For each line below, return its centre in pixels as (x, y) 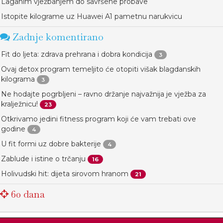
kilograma (18, 79)
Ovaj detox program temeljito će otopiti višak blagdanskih (101, 69)
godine (13, 129)
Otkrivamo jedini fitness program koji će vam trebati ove (99, 119)
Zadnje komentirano (57, 37)
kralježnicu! (19, 104)
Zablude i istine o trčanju (43, 159)
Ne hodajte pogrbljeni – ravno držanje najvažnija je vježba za (104, 94)
